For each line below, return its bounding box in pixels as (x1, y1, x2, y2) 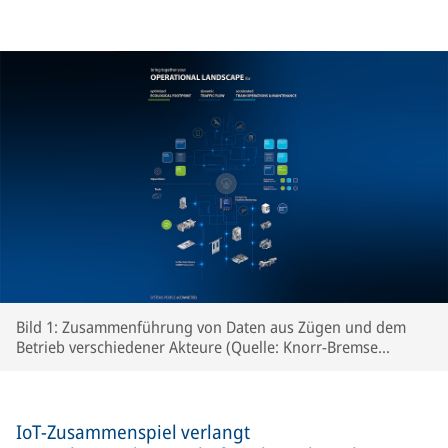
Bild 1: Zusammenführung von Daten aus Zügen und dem (16, 316, 406, 338)
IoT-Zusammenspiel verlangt (16, 419, 250, 445)
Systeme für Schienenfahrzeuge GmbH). (16, 356, 288, 378)
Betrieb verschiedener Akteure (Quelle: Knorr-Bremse (16, 336, 378, 358)
